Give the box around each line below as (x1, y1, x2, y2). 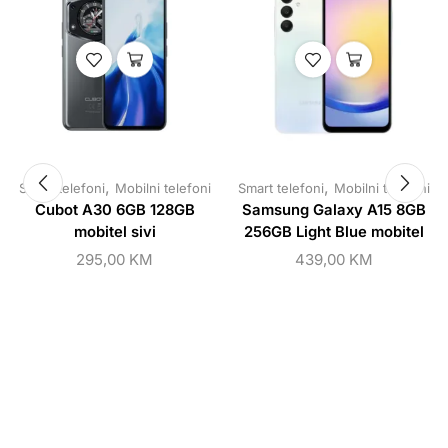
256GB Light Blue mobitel (243, 222, 424, 241)
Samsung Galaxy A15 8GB (241, 200, 426, 219)
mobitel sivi (73, 222, 156, 241)
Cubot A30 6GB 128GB (34, 200, 195, 219)
